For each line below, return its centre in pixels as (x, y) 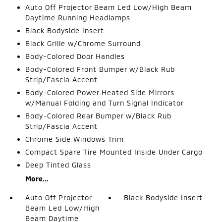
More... (37, 179)
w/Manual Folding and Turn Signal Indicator (104, 103)
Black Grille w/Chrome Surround (83, 43)
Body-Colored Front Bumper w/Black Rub (100, 69)
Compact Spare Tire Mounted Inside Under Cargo (114, 152)
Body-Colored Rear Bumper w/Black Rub (98, 116)
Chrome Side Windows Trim (74, 139)
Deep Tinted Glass (58, 165)
